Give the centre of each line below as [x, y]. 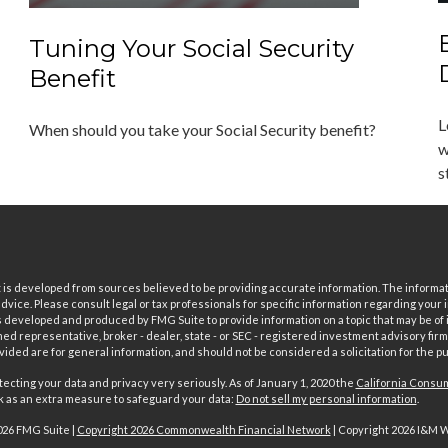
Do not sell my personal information [326, 398]
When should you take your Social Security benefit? [202, 130]
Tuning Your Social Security [191, 49]
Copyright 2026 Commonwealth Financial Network [203, 429]
